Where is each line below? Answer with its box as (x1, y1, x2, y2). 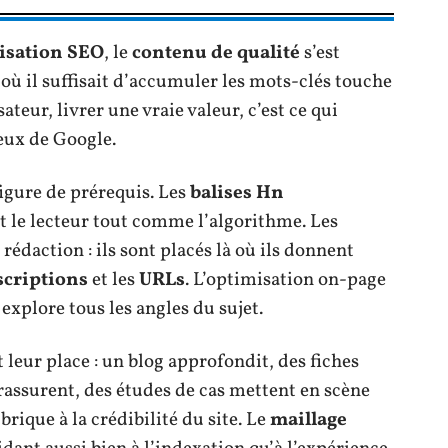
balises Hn (190, 179, 284, 206)
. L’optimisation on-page (185, 266, 386, 293)
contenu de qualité (132, 39, 300, 66)
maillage (270, 406, 347, 433)
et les (88, 266, 139, 293)
